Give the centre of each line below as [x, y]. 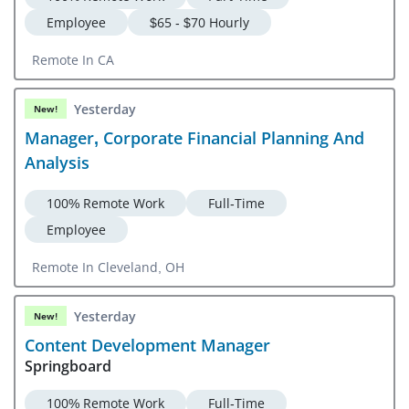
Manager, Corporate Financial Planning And [194, 138]
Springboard [68, 367]
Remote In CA [73, 60]
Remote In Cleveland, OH [108, 267]
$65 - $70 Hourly [199, 23]
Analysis [57, 163]
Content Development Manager [147, 346]
